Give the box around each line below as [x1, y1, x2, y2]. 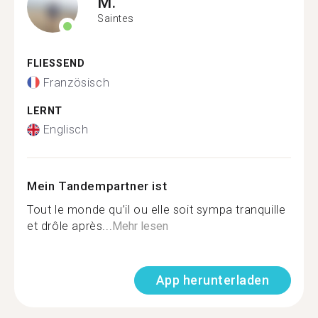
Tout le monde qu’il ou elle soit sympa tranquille [27, 203, 286, 216]
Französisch [43, 75, 110, 89]
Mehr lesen [112, 219, 169, 233]
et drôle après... [27, 219, 113, 233]
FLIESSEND [27, 57, 77, 70]
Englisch [43, 123, 89, 136]
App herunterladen [155, 273, 269, 287]
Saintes [97, 12, 134, 24]
